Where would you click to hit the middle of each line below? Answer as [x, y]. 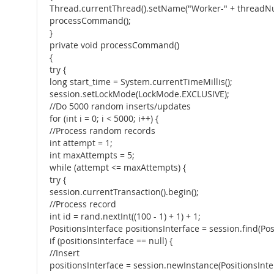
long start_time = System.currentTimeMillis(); [141, 82]
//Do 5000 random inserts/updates [120, 106]
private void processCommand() [114, 45]
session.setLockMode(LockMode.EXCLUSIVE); [139, 94]
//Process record [83, 204]
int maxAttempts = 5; [92, 155]
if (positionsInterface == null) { [111, 241]
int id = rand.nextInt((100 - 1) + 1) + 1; [125, 217]
